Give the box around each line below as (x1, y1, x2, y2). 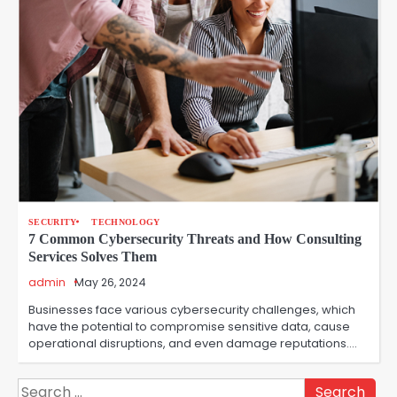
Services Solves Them (28, 248, 157, 264)
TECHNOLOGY (91, 216, 160, 227)
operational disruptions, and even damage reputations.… (28, 334, 357, 352)
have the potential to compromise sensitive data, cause (28, 317, 350, 335)
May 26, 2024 (74, 274, 146, 290)
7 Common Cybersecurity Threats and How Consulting (28, 230, 362, 246)
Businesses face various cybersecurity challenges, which (28, 300, 355, 318)
